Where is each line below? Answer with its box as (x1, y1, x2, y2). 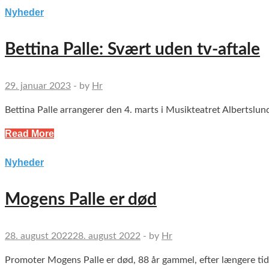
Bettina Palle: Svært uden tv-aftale (5, 41, 260, 58)
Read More (5, 128, 54, 139)
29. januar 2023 (5, 81, 71, 91)
